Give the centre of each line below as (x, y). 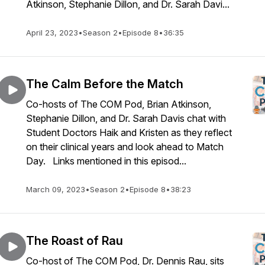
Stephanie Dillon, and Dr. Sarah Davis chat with (126, 118)
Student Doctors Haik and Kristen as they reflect (129, 132)
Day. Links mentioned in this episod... (106, 161)
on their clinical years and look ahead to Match (125, 147)
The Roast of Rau (75, 241)
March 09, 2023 (56, 189)
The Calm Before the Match (105, 84)
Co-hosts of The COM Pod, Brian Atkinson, (119, 104)
